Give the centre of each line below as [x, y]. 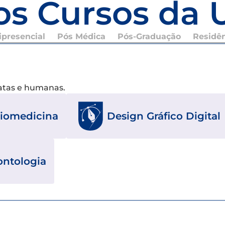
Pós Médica [81, 36]
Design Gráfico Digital [164, 116]
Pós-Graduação [149, 36]
